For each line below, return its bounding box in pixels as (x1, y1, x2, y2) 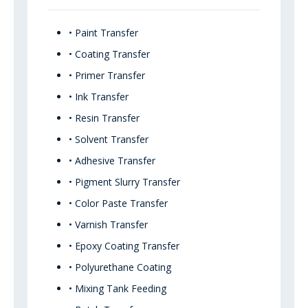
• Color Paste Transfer (69, 197, 168, 210)
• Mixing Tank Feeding (69, 282, 166, 296)
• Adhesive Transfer (69, 154, 155, 168)
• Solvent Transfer (69, 133, 148, 146)
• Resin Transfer (69, 111, 140, 125)
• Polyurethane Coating (69, 261, 171, 274)
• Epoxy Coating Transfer (69, 239, 179, 253)
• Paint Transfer (69, 26, 138, 40)
